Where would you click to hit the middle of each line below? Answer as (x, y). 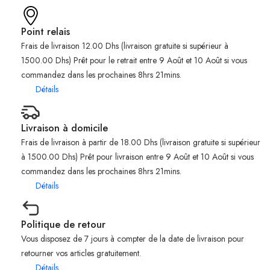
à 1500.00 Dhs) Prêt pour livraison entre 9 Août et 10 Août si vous (137, 156)
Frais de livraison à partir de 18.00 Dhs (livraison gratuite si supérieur (141, 142)
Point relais (46, 31)
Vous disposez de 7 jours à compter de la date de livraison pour (133, 238)
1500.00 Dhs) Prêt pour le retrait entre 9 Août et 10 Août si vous (134, 60)
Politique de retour (63, 224)
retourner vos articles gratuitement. (81, 253)
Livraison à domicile (64, 128)
